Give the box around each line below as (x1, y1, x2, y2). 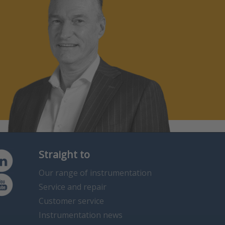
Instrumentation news (38, 209, 123, 221)
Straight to (38, 148, 90, 162)
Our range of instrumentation (38, 167, 152, 179)
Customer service (38, 195, 104, 207)
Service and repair (38, 181, 106, 193)
